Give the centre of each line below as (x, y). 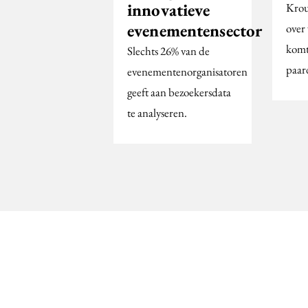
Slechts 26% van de (168, 51)
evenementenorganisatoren (187, 72)
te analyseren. (157, 113)
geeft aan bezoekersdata (179, 92)
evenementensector (195, 31)
